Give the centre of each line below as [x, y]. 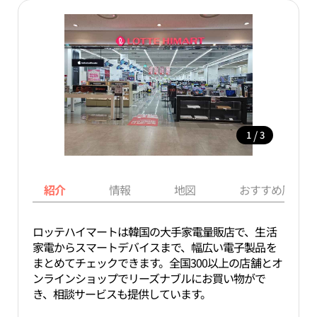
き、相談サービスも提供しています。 [122, 294]
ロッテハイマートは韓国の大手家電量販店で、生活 [154, 231]
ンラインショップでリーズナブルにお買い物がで [149, 278]
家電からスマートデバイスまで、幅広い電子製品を [154, 247]
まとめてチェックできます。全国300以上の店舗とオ [157, 263]
